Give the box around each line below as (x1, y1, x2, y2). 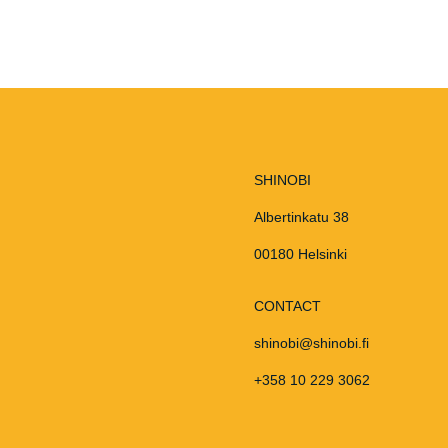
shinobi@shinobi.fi (253, 335, 369, 352)
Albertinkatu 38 (253, 208, 349, 225)
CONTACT (253, 298, 321, 315)
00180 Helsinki (253, 245, 347, 262)
